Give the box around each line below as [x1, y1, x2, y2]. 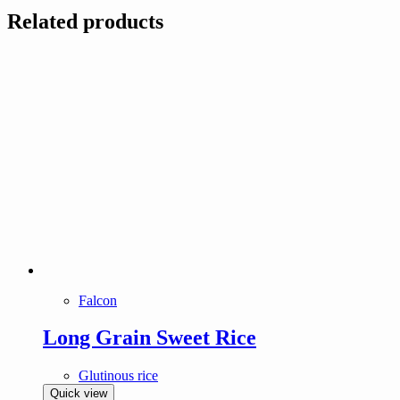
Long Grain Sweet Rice [43, 326, 256, 350]
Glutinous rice [79, 368, 158, 384]
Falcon [79, 292, 117, 308]
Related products [7, 9, 163, 33]
